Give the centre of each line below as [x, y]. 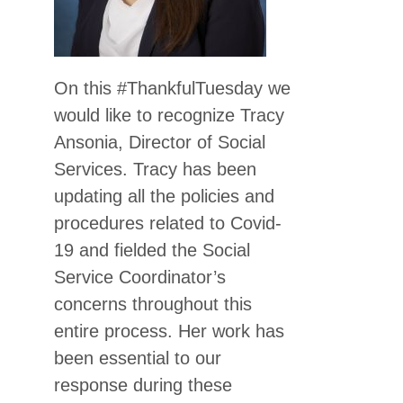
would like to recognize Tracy [169, 115]
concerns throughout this [153, 304]
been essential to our [138, 358]
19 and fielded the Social [152, 250]
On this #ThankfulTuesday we [172, 88]
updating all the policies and [164, 196]
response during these [143, 385]
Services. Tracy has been [155, 169]
